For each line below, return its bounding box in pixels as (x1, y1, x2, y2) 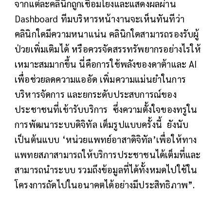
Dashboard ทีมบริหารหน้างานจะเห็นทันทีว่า (15, 12, 184, 24)
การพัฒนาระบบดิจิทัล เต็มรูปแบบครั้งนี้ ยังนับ (15, 118, 189, 130)
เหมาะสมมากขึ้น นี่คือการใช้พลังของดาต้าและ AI (15, 57, 197, 70)
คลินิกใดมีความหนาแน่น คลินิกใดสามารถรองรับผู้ (15, 27, 199, 39)
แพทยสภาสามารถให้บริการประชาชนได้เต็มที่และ (15, 148, 201, 160)
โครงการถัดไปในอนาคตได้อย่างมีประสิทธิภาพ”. (15, 178, 195, 190)
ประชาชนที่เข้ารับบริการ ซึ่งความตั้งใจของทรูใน (15, 103, 198, 115)
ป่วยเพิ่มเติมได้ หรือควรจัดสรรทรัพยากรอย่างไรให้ (15, 42, 201, 54)
